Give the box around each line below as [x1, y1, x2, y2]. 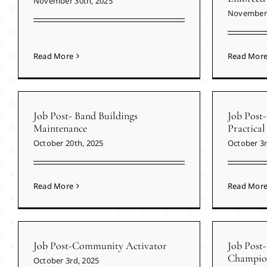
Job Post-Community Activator [33, 239, 167, 253]
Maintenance [33, 122, 87, 135]
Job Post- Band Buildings [33, 109, 138, 123]
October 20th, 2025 [33, 138, 104, 149]
